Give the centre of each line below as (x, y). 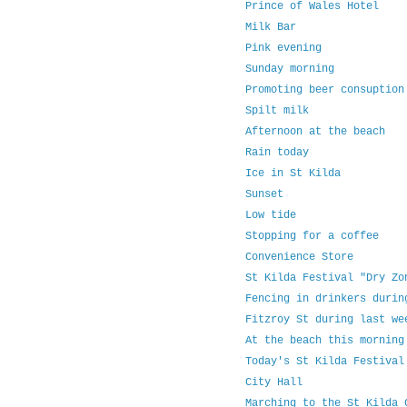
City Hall (273, 383)
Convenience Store (299, 258)
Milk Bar (270, 28)
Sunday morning (289, 69)
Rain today (277, 153)
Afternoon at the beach (315, 132)
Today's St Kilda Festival (324, 362)
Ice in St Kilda (293, 174)
